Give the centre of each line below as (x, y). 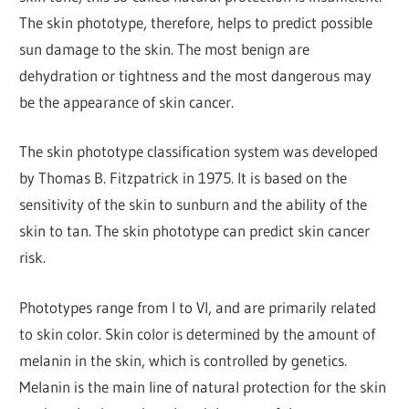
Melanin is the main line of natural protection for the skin (203, 386)
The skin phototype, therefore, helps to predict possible (196, 22)
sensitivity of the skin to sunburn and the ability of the (194, 204)
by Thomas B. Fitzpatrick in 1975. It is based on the (184, 178)
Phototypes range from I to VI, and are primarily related (198, 307)
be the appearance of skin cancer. (127, 101)
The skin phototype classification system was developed (199, 152)
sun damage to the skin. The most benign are (165, 48)
